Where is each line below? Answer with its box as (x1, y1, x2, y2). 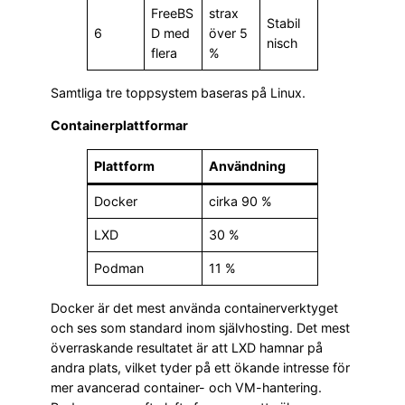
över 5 (209, 24, 249, 41)
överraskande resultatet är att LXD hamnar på (51, 340, 323, 355)
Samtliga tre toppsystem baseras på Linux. (51, 85, 306, 101)
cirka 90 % (209, 193, 273, 209)
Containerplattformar (51, 118, 188, 134)
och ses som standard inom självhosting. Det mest (51, 320, 350, 335)
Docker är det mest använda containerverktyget (51, 300, 338, 316)
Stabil (267, 14, 301, 31)
